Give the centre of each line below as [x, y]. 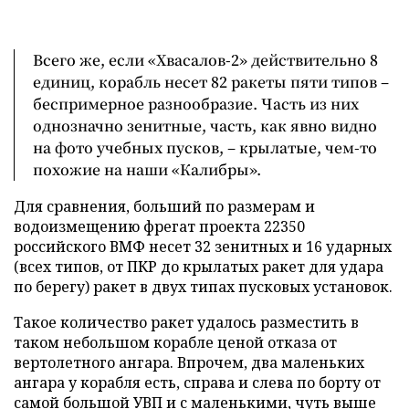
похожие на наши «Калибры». [147, 169]
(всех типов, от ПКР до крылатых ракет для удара [199, 266]
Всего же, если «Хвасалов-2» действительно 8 [205, 59]
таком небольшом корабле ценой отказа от [175, 342]
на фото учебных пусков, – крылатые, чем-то [205, 147]
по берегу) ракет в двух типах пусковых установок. [203, 286]
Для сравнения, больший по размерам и [164, 206]
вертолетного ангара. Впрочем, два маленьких [189, 362]
